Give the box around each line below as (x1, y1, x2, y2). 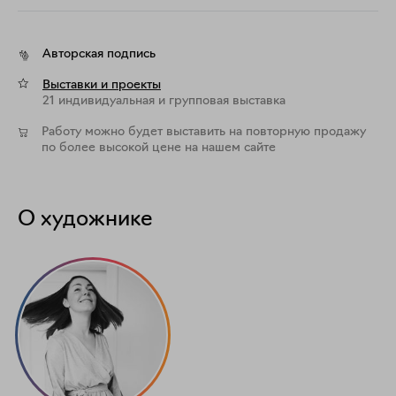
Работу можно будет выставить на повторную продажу (42, 126, 366, 139)
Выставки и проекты (42, 79, 161, 92)
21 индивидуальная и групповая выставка (42, 95, 286, 108)
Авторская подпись (42, 48, 156, 61)
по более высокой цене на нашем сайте (42, 141, 276, 155)
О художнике (18, 209, 153, 231)
